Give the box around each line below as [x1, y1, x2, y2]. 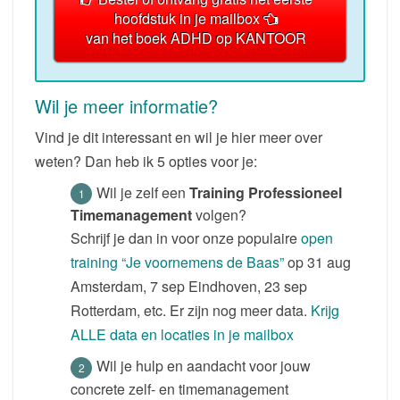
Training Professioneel [189, 181, 342, 203]
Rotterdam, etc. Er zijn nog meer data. [71, 300, 311, 321]
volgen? [192, 204, 246, 226]
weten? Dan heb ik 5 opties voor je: [35, 150, 257, 171]
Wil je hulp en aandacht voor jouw [96, 355, 311, 377]
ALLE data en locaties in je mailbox [71, 324, 294, 346]
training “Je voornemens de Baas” [71, 252, 287, 273]
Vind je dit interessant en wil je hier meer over [35, 126, 322, 147]
